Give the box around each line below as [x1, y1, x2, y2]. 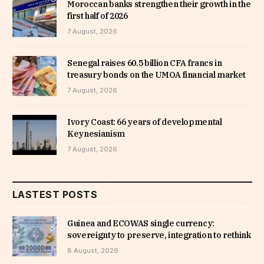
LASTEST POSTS [12, 189, 98, 201]
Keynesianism [67, 128, 125, 139]
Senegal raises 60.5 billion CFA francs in [67, 57, 222, 68]
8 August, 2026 [67, 246, 118, 255]
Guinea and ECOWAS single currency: [67, 218, 215, 229]
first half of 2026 [67, 10, 128, 21]
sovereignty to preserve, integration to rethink [67, 230, 251, 241]
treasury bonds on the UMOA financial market [67, 69, 246, 80]
